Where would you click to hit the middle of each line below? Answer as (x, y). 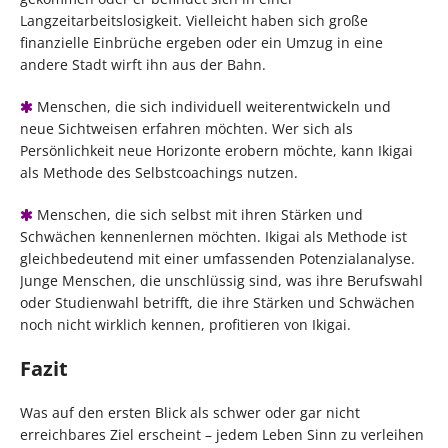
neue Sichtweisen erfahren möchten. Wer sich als (186, 129)
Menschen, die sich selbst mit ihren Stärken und (198, 215)
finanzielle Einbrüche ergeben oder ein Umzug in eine (201, 43)
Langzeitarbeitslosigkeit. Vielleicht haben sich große (194, 21)
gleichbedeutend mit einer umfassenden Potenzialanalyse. (217, 259)
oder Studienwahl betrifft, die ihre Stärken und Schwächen (217, 303)
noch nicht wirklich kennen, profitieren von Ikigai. (185, 325)
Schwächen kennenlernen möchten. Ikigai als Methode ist (213, 237)
